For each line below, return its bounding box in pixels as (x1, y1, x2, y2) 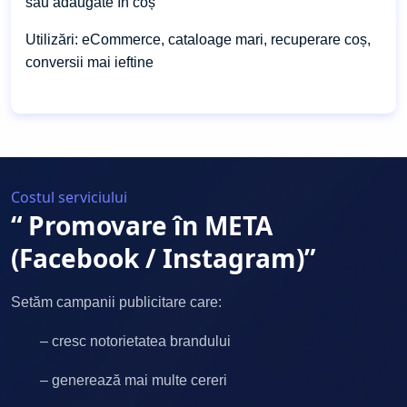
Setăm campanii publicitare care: (11, 293, 222, 310)
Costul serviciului (11, 186, 127, 207)
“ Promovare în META (11, 207, 273, 243)
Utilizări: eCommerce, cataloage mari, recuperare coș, (25, 31, 371, 47)
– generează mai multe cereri (11, 372, 227, 388)
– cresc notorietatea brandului (11, 333, 231, 349)
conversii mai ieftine (25, 54, 154, 70)
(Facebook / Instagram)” (11, 240, 315, 275)
